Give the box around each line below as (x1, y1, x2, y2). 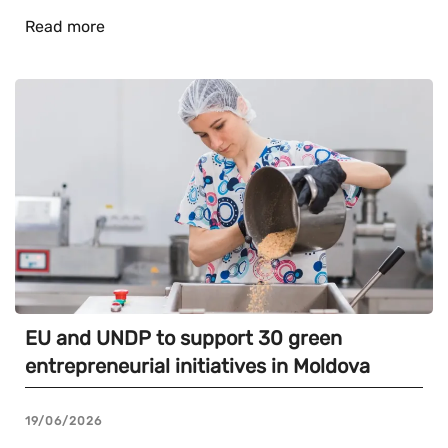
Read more (25, 17, 105, 37)
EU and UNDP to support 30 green (25, 326, 342, 351)
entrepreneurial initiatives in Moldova (25, 354, 370, 379)
